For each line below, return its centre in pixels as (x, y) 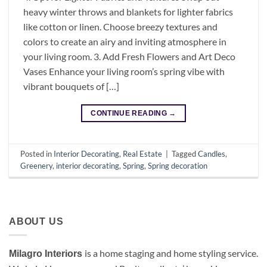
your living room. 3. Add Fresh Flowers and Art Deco (129, 56)
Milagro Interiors (47, 254)
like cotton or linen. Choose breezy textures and (120, 26)
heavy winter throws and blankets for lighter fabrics (128, 11)
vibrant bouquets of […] (71, 86)
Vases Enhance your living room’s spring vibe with (124, 71)
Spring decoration (178, 165)
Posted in (37, 153)
